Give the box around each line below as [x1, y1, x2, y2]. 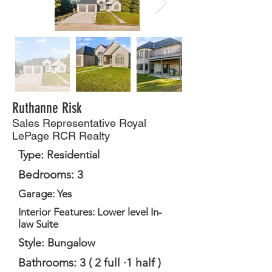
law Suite [18, 218, 58, 230]
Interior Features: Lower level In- [18, 206, 162, 218]
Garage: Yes [18, 188, 72, 200]
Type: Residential [18, 148, 100, 161]
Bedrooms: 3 [18, 168, 83, 182]
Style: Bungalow [18, 236, 95, 250]
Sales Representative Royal [12, 117, 146, 129]
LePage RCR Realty [12, 129, 110, 142]
